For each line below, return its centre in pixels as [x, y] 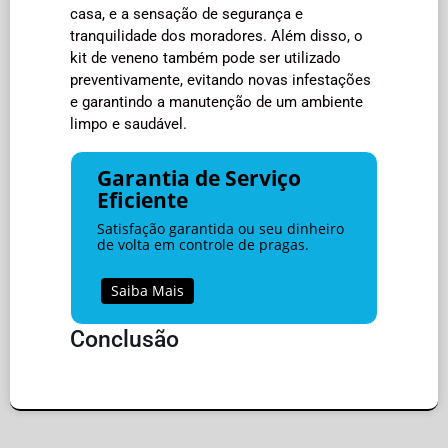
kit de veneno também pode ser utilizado [205, 57]
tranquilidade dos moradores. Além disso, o [216, 35]
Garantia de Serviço [198, 177]
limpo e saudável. [128, 123]
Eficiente [142, 199]
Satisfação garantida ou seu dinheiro [220, 228]
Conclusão [124, 338]
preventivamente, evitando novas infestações [220, 79]
